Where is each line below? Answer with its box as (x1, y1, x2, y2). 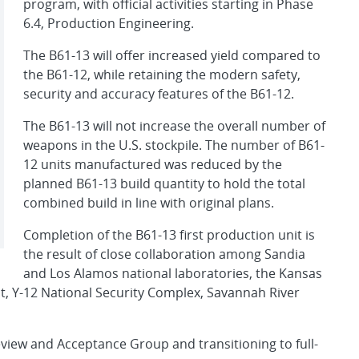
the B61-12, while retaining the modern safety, (23, 65, 301, 83)
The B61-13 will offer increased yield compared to (23, 46, 321, 64)
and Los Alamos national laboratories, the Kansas (23, 264, 322, 282)
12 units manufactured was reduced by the (23, 155, 282, 173)
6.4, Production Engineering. (23, 14, 194, 32)
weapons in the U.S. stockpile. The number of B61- (23, 135, 325, 154)
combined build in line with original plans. (23, 193, 274, 212)
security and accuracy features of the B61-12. (23, 84, 294, 103)
